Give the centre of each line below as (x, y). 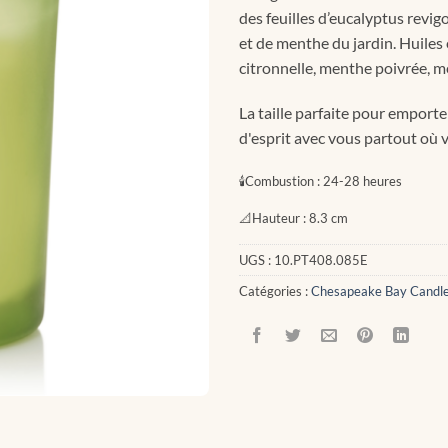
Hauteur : (279, 217)
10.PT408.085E (321, 260)
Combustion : (282, 181)
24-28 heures (361, 181)
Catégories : (275, 291)
